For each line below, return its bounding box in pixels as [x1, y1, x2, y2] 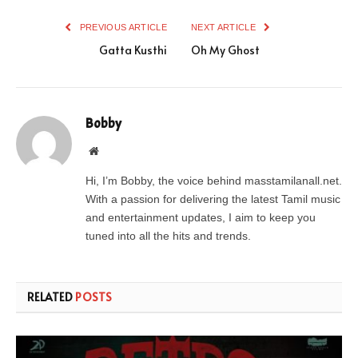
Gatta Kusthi [99, 42, 167, 58]
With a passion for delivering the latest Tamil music [86, 192, 340, 205]
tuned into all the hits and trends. [86, 229, 251, 242]
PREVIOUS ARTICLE [77, 22, 167, 32]
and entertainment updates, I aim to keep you [86, 210, 316, 224]
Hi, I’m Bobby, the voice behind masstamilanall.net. [86, 173, 342, 187]
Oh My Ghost [191, 42, 260, 58]
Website [97, 144, 133, 156]
